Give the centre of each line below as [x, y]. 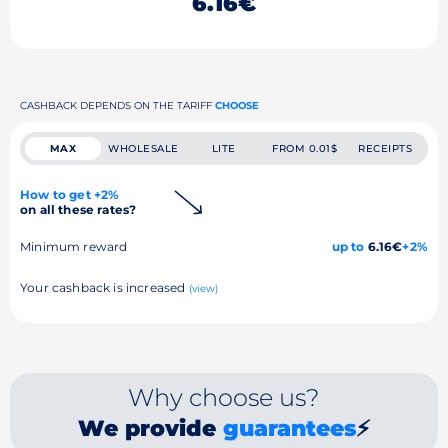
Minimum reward [74, 246]
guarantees [289, 428]
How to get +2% [70, 194]
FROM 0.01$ [305, 148]
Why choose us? [224, 397]
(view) [203, 288]
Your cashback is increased [104, 287]
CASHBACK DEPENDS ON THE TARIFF [117, 105]
